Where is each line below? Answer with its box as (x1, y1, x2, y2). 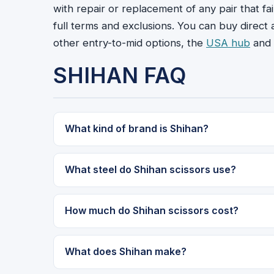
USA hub (206, 37, 250, 50)
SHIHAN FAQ (53, 62, 186, 89)
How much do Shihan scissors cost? (64, 204, 239, 217)
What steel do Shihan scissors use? (64, 163, 236, 176)
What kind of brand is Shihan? (64, 122, 209, 135)
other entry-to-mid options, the (53, 37, 206, 50)
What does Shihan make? (64, 245, 187, 258)
